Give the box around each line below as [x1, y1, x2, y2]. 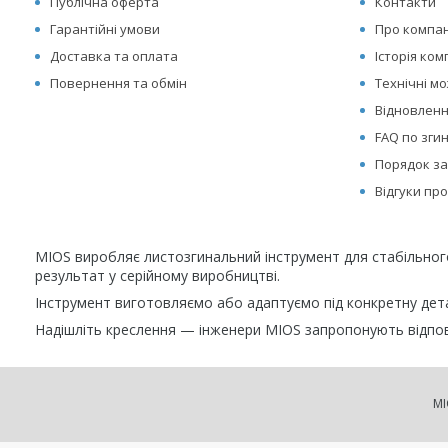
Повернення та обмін [50, 74, 188, 92]
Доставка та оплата [50, 47, 179, 65]
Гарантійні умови [50, 20, 161, 38]
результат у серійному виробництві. [35, 266, 280, 285]
